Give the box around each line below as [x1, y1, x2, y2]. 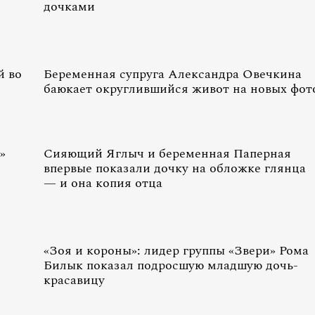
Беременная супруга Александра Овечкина [44, 65, 302, 84]
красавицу [44, 271, 105, 290]
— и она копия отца [44, 174, 162, 193]
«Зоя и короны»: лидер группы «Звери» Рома [44, 241, 309, 260]
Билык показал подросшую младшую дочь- [44, 256, 298, 275]
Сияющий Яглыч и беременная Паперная [44, 144, 291, 163]
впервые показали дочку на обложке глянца [44, 159, 306, 178]
